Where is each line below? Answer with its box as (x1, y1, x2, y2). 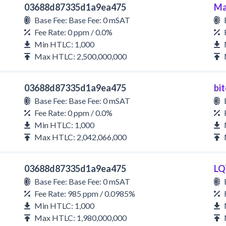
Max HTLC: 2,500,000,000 (34, 51, 127, 61)
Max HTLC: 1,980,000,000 (34, 213, 127, 222)
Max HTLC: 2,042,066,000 (34, 132, 127, 142)
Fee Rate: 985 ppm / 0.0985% (34, 189, 135, 198)
